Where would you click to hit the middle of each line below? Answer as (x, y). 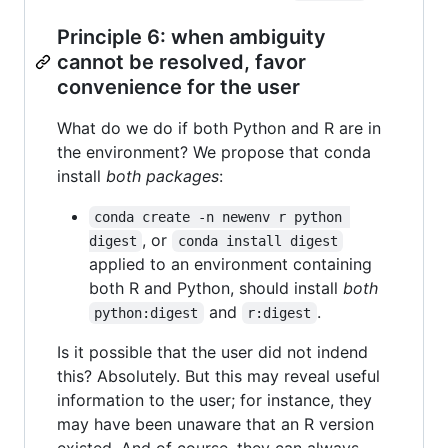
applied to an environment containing (230, 263)
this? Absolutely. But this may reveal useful (218, 375)
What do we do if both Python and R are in (219, 127)
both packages (162, 175)
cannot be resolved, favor (181, 61)
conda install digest (257, 240)
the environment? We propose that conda (214, 151)
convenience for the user (178, 86)
